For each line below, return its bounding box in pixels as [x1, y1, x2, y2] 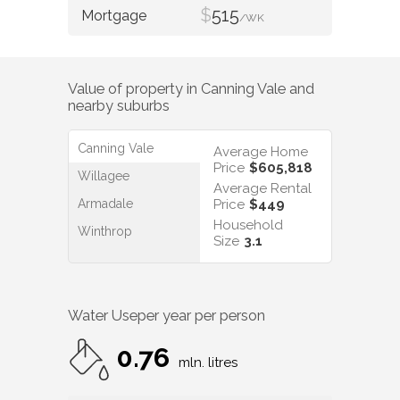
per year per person [137, 307, 265, 325]
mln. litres [179, 354, 237, 371]
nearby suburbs [68, 97, 170, 115]
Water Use [68, 307, 137, 325]
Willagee [78, 168, 129, 183]
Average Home [213, 143, 308, 160]
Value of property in [68, 80, 201, 98]
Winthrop [78, 223, 132, 238]
